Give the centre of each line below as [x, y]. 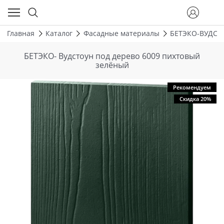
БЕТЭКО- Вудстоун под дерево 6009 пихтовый [112, 56]
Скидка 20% [195, 99]
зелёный [112, 65]
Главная [21, 33]
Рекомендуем [192, 87]
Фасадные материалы [121, 33]
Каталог [59, 33]
